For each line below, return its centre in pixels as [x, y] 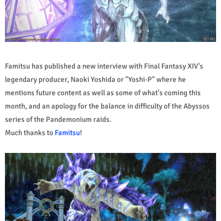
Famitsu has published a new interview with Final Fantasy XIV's [104, 66]
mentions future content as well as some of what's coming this [103, 92]
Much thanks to [30, 132]
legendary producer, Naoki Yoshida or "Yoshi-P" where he [95, 79]
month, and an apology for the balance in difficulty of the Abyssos [107, 106]
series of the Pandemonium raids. [58, 119]
